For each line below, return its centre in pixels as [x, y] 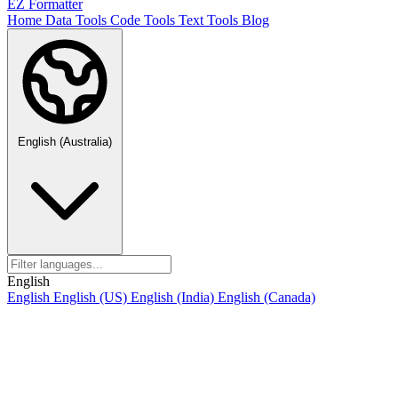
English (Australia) [65, 142]
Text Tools [210, 20]
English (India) [174, 297]
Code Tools [144, 20]
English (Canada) [267, 297]
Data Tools [78, 20]
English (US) [92, 297]
